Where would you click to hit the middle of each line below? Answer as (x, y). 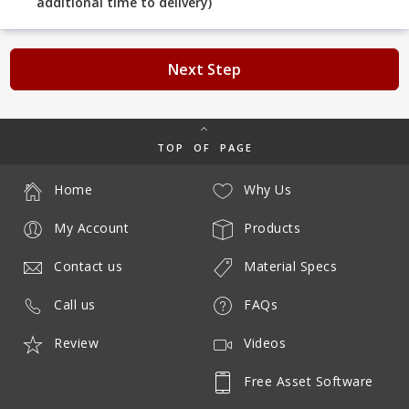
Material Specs (290, 267)
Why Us (267, 190)
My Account (91, 228)
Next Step (204, 69)
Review (76, 343)
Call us (75, 305)
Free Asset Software (309, 382)
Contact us (88, 267)
